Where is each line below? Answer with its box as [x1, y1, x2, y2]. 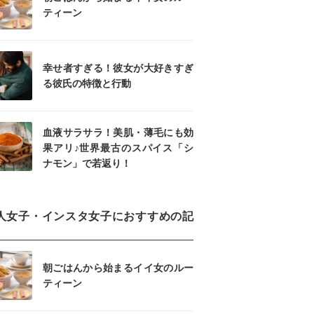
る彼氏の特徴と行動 [43, 78, 131, 89]
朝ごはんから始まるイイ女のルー [43, 262, 193, 273]
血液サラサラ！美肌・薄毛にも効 [43, 127, 193, 138]
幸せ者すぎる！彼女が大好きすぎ [43, 62, 193, 74]
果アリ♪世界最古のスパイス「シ [43, 142, 193, 153]
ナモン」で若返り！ [43, 158, 131, 169]
